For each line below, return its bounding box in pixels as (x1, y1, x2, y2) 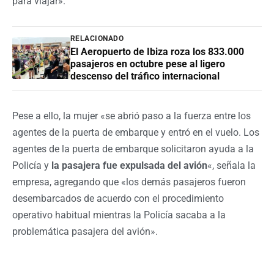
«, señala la (207, 159, 256, 171)
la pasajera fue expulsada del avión (51, 159, 207, 171)
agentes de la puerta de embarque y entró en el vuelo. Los (12, 126, 259, 138)
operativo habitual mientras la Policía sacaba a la (12, 209, 226, 221)
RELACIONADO (70, 34, 124, 43)
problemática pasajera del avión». (12, 225, 158, 237)
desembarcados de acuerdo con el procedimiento (12, 192, 224, 204)
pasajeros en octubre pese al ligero (70, 57, 225, 70)
